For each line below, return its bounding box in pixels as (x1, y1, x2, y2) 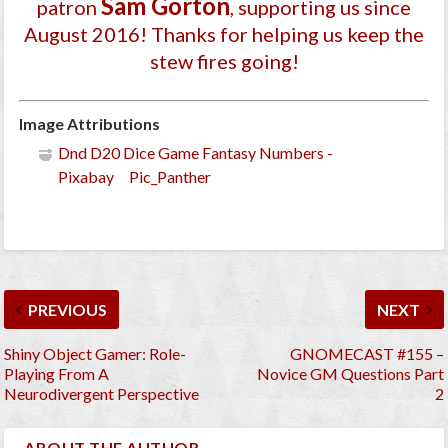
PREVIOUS (28, 300, 108, 320)
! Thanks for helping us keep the (140, 21, 424, 46)
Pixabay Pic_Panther (57, 166, 211, 186)
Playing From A (4, 364, 110, 384)
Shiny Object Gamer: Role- (4, 344, 187, 364)
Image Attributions (19, 113, 161, 133)
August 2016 (24, 21, 140, 46)
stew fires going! (149, 48, 299, 73)
